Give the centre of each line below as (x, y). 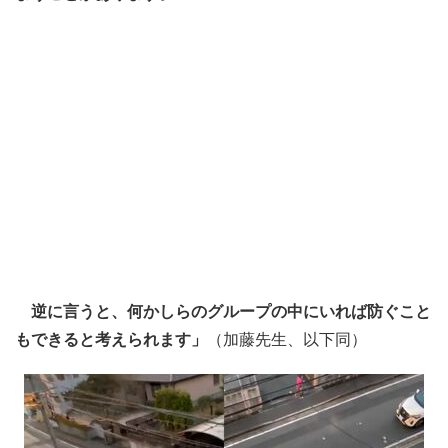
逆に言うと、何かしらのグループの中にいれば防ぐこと (223, 311)
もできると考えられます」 (111, 339)
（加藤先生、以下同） (287, 339)
